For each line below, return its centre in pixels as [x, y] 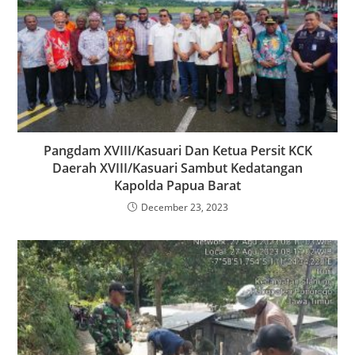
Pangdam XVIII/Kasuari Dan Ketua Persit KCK [177, 150]
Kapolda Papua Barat [177, 185]
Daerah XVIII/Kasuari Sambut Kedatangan [177, 168]
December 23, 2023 [184, 207]
